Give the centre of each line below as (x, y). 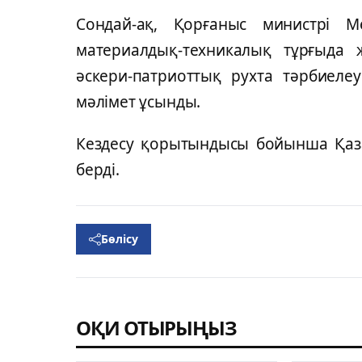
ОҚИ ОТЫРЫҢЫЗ (157, 328)
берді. (98, 170)
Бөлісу (120, 239)
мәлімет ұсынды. (139, 102)
